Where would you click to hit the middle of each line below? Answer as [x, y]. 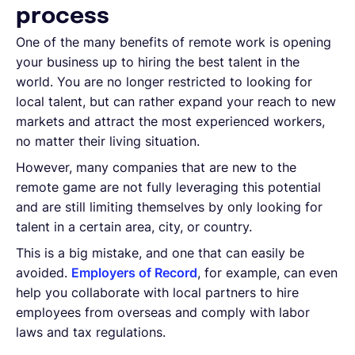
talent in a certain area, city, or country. [134, 226]
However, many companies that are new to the [156, 167]
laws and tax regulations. [91, 332]
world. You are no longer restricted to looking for [164, 81]
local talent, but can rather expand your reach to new [176, 101]
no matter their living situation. [108, 141]
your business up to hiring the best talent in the [158, 61]
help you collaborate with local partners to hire [157, 292]
